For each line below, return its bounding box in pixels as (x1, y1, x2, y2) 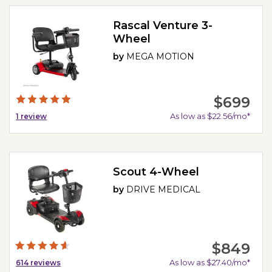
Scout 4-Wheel (113, 165, 200, 178)
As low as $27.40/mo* (169, 257, 250, 267)
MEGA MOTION (126, 51, 195, 62)
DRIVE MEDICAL (126, 183, 201, 195)
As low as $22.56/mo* (169, 110, 250, 121)
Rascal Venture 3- (113, 19, 213, 32)
